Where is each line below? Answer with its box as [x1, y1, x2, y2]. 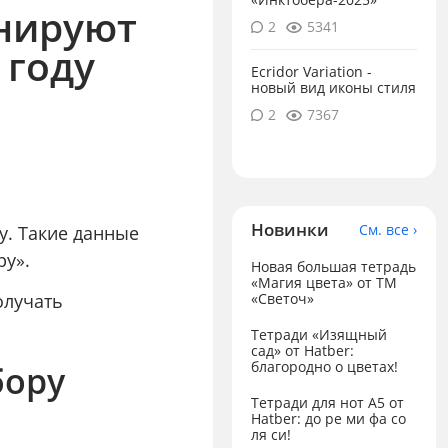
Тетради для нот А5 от [251, 392, 405, 412]
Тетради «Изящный [251, 324, 388, 344]
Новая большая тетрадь [251, 257, 417, 277]
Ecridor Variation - [251, 62, 373, 82]
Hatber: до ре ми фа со [251, 408, 407, 428]
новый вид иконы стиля [251, 78, 417, 98]
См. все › [358, 219, 417, 239]
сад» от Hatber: [251, 340, 355, 360]
